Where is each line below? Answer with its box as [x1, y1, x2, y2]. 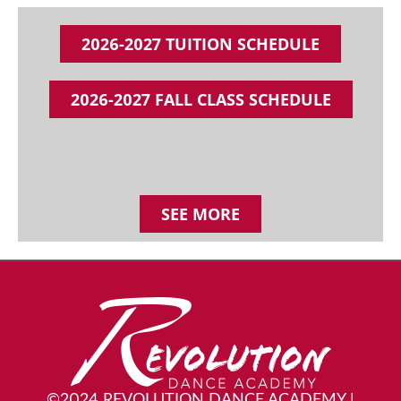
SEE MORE [161, 202, 240, 225]
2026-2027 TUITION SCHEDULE [81, 32, 320, 55]
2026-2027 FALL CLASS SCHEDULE [70, 88, 331, 110]
